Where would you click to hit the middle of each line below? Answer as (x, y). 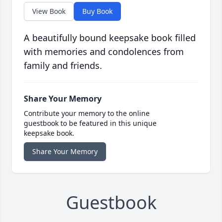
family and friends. (63, 66)
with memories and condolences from (104, 52)
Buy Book (97, 11)
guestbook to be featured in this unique (90, 123)
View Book (49, 11)
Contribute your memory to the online (87, 113)
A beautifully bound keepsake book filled (110, 38)
